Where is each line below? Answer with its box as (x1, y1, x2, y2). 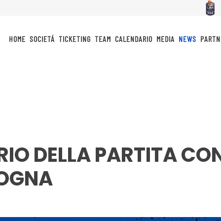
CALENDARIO (115, 34, 152, 43)
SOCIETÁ (30, 34, 55, 43)
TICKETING (59, 34, 91, 43)
